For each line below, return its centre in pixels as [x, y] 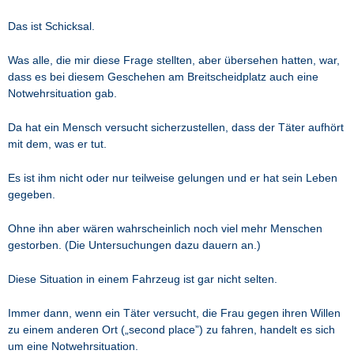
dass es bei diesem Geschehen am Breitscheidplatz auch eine [163, 76]
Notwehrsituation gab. [62, 93]
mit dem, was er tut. [57, 143]
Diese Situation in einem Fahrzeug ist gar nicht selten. [143, 279]
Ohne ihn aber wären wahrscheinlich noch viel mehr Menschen [165, 228]
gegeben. [32, 194]
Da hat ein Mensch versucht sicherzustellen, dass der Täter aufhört [176, 127]
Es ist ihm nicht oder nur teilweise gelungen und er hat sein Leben [173, 177]
